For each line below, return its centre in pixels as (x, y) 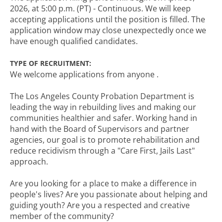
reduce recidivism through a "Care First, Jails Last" (102, 151)
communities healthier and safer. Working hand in (104, 118)
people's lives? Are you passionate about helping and (109, 194)
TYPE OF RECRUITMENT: (51, 63)
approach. (29, 162)
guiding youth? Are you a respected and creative (100, 205)
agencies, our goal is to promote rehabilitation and (105, 140)
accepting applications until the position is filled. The (108, 19)
